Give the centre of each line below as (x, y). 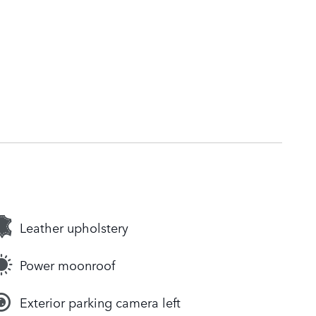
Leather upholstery (74, 227)
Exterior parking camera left (100, 302)
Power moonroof (67, 265)
